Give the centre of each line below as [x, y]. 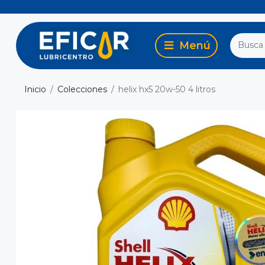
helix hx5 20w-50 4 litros [167, 90]
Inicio [35, 90]
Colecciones [82, 90]
